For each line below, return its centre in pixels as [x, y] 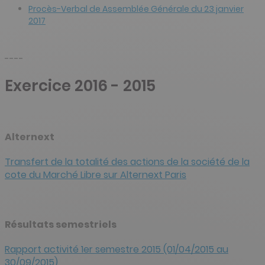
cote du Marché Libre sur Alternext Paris [96, 175]
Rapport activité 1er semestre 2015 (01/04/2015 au [117, 250]
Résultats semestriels [61, 225]
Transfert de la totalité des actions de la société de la [127, 162]
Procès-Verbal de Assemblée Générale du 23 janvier [136, 9]
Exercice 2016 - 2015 [80, 86]
